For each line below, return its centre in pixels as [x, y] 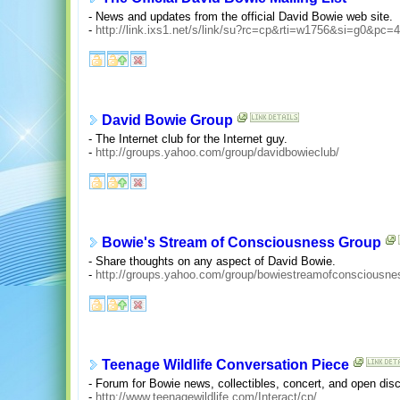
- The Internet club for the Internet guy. [188, 138]
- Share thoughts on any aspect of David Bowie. [212, 261]
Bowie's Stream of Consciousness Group [242, 243]
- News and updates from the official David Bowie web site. [241, 16]
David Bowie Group [167, 121]
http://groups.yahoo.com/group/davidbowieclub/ [217, 152]
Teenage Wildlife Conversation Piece [225, 365]
